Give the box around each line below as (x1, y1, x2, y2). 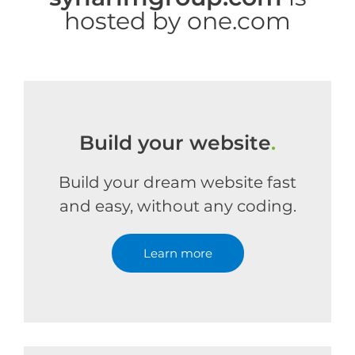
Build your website (79, 131, 271, 155)
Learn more (143, 246, 212, 261)
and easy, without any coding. (59, 197, 296, 216)
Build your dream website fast (59, 173, 296, 192)
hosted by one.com (64, 6, 291, 36)
